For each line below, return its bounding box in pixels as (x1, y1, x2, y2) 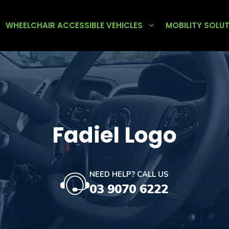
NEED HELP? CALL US (89, 169, 169, 179)
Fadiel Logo (52, 120, 177, 150)
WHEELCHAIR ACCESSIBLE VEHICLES (6, 20, 143, 31)
